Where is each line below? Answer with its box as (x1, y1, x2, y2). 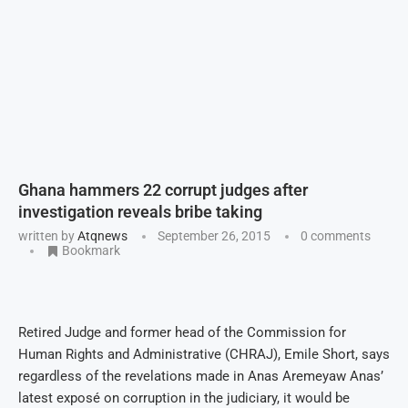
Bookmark (62, 243, 120, 258)
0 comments (301, 229, 371, 243)
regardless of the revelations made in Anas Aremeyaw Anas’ (18, 368, 383, 385)
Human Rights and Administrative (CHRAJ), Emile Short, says (18, 346, 390, 363)
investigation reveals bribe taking (18, 202, 262, 221)
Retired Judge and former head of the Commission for (18, 324, 346, 342)
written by (18, 229, 77, 243)
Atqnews (77, 229, 127, 243)
